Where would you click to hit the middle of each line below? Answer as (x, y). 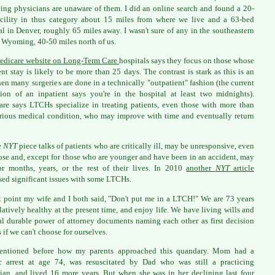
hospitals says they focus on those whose (187, 60)
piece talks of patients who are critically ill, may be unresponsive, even (136, 146)
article (242, 168)
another (201, 168)
